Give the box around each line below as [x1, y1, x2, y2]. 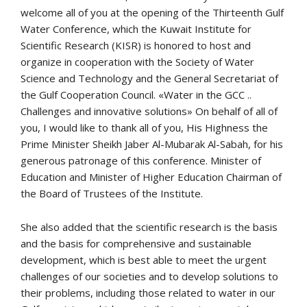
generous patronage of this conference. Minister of [21, 153, 261, 167]
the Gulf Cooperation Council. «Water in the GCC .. [21, 87, 251, 101]
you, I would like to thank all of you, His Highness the [21, 120, 268, 134]
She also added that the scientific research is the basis [21, 219, 278, 234]
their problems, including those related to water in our [21, 285, 275, 299]
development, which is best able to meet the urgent [21, 252, 267, 267]
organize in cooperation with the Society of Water [21, 54, 254, 69]
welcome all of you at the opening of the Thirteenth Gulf [21, 5, 284, 19]
